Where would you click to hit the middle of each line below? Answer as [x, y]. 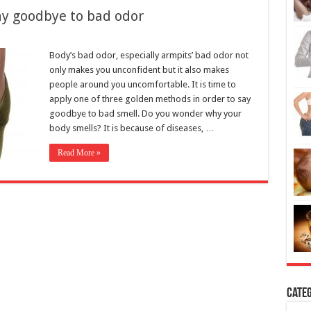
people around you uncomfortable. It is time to [142, 49]
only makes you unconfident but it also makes [139, 34]
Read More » [79, 117]
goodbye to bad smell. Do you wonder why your [145, 78]
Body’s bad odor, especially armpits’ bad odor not [149, 19]
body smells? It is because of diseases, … [132, 92]
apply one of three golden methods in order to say [150, 63]
